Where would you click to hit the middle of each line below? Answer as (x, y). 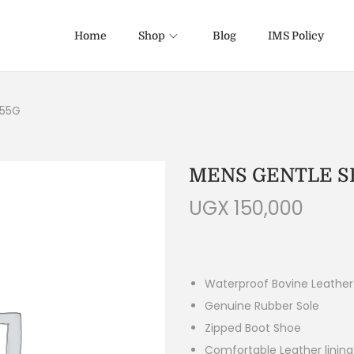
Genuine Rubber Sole (262, 306)
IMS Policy (296, 36)
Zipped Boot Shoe (253, 328)
